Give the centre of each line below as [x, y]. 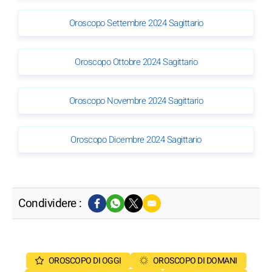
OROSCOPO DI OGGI [85, 260]
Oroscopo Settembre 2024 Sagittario [136, 23]
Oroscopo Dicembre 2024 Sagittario [136, 139]
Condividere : [50, 203]
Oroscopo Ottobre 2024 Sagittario [136, 62]
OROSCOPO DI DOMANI [195, 260]
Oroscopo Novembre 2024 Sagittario [136, 100]
